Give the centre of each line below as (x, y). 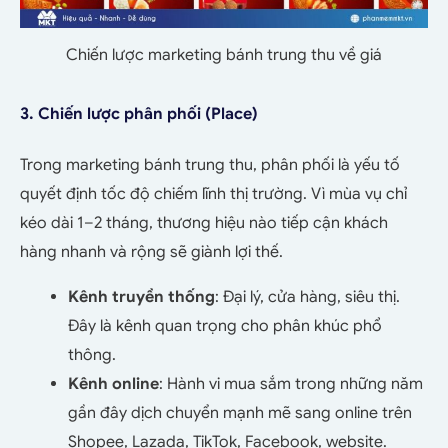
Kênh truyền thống (141, 296)
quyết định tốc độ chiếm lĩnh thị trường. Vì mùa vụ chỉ (213, 193)
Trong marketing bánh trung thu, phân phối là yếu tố (210, 164)
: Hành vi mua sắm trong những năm (291, 383)
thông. (92, 354)
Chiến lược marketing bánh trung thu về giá (224, 54)
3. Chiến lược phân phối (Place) (139, 113)
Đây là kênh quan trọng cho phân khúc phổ (225, 325)
